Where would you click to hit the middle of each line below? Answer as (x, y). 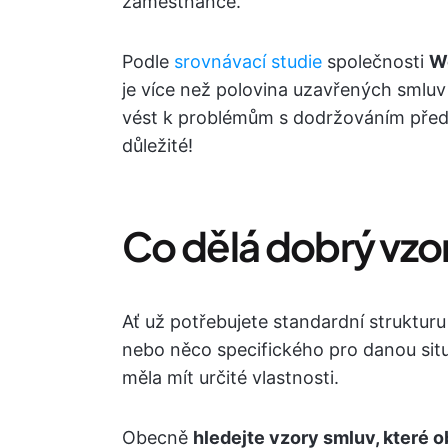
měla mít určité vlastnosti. (230, 377)
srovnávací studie (248, 61)
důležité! (157, 145)
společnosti (375, 61)
